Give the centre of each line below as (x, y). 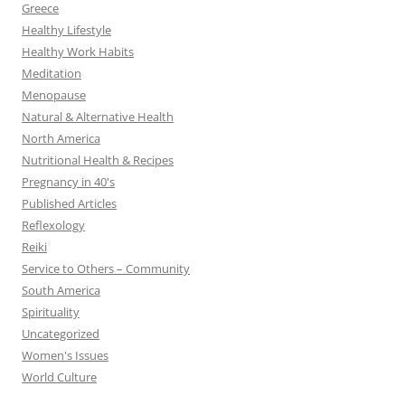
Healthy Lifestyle (66, 29)
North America (61, 138)
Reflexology (53, 225)
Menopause (54, 94)
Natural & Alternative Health (98, 116)
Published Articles (69, 203)
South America (61, 290)
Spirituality (51, 311)
